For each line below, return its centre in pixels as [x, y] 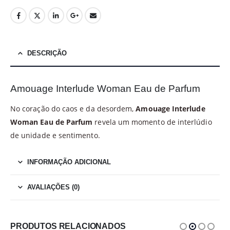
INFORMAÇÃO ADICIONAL [69, 162]
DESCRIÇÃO [47, 53]
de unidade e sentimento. [55, 135]
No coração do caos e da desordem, [73, 108]
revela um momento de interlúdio [152, 122]
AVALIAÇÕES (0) [53, 187]
